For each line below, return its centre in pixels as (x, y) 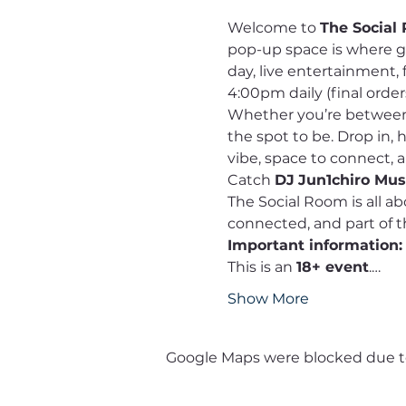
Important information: (314, 245)
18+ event (332, 267)
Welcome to (273, 28)
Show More (268, 299)
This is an (261, 267)
